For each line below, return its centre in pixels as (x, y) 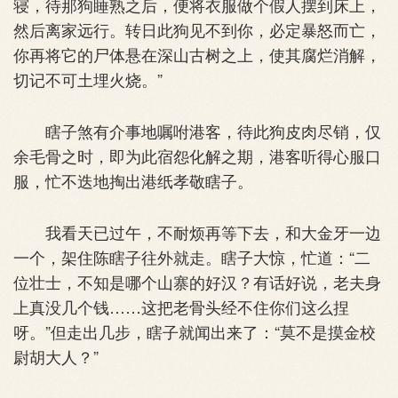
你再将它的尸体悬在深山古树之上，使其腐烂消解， (197, 54)
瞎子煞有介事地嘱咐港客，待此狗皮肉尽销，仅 (197, 130)
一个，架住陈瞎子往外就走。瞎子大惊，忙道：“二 (192, 256)
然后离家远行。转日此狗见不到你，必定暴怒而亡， (197, 29)
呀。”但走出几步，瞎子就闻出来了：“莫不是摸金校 (195, 331)
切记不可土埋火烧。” (88, 79)
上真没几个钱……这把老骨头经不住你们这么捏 (181, 306)
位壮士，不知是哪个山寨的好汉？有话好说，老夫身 (197, 281)
